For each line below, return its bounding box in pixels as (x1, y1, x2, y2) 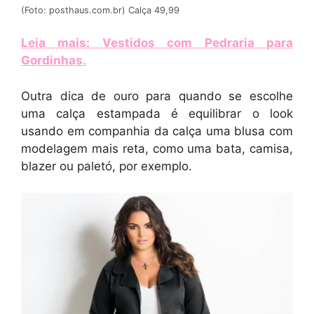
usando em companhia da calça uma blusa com (21, 123, 293, 138)
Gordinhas (21, 53, 83, 68)
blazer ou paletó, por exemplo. (21, 158, 192, 173)
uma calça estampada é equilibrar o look (21, 106, 293, 121)
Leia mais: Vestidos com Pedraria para (21, 36, 293, 50)
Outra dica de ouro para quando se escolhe (21, 88, 293, 103)
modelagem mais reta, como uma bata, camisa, (21, 141, 293, 156)
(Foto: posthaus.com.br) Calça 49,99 (21, 4, 179, 15)
